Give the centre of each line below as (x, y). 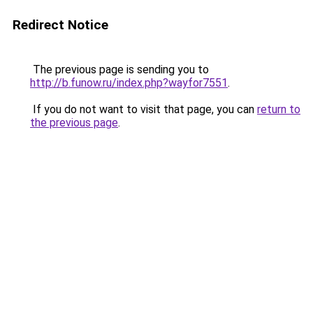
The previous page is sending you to (119, 70)
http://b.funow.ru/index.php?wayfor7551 (129, 83)
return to (279, 109)
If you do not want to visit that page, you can (144, 109)
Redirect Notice (60, 25)
